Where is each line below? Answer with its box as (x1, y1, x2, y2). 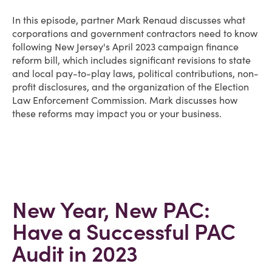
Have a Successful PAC (12, 218, 236, 246)
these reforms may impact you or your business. (12, 107, 222, 120)
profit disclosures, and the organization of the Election (12, 81, 249, 93)
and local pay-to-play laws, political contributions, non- (12, 67, 259, 80)
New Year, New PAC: (12, 196, 209, 224)
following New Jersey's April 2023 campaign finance (12, 41, 239, 53)
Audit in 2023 (12, 240, 138, 268)
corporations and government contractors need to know (12, 27, 257, 39)
